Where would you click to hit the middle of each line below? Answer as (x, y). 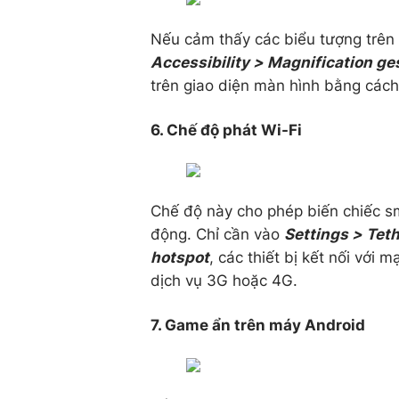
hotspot (180, 257)
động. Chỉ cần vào (217, 234)
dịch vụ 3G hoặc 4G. (224, 281)
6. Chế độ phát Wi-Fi (226, 130)
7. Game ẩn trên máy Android (258, 325)
